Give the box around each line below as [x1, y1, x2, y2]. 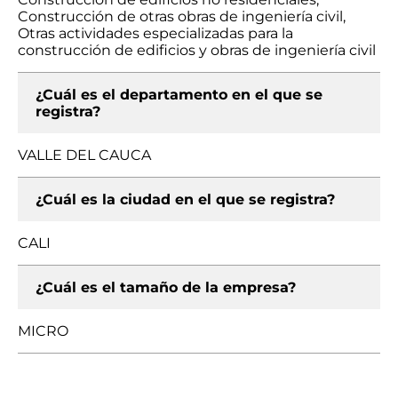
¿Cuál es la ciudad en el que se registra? [36, 191, 335, 208]
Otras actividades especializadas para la [18, 25, 293, 42]
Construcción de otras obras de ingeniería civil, [18, 8, 346, 25]
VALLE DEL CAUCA [18, 147, 151, 163]
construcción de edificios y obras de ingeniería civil [18, 42, 376, 59]
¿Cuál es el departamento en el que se [36, 86, 322, 103]
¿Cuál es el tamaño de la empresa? [36, 279, 296, 296]
